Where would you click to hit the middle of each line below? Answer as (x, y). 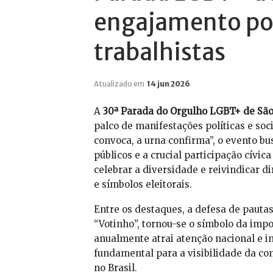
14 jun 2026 (168, 84)
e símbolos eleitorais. (143, 185)
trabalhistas (159, 52)
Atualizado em (119, 84)
